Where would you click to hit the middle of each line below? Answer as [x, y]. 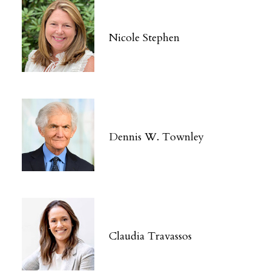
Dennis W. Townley [156, 137]
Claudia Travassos [150, 237]
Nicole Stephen [144, 38]
